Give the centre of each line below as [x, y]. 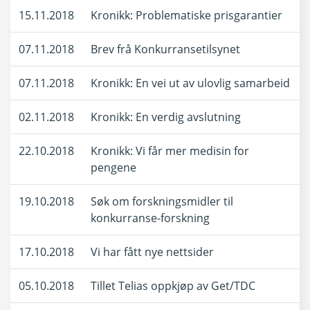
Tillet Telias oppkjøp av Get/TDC [173, 286]
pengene [113, 167]
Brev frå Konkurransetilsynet [165, 49]
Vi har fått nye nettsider [152, 252]
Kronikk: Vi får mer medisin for [170, 151]
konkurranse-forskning [150, 218]
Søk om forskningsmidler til [162, 201]
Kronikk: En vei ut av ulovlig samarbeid [190, 83]
